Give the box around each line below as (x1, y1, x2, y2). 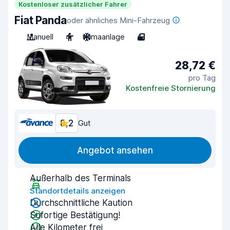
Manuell (27, 32, 53, 42)
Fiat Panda (14, 14, 67, 27)
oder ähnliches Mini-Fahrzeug (66, 15, 170, 25)
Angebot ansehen (77, 145, 153, 156)
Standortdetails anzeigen (30, 186, 125, 196)
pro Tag (188, 72, 216, 83)
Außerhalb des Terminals (30, 173, 131, 183)
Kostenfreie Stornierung (126, 83, 216, 93)
